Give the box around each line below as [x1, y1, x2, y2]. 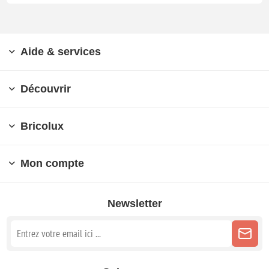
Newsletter [107, 197, 162, 210]
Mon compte [20, 157, 84, 169]
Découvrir [20, 82, 71, 95]
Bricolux [20, 119, 64, 132]
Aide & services [20, 45, 101, 58]
